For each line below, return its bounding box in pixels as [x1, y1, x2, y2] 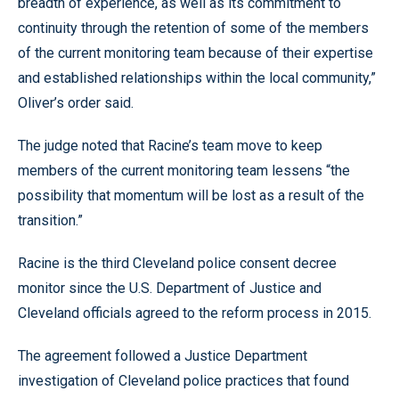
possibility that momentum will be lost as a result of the [18, 186, 364, 204]
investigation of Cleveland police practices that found [18, 371, 349, 389]
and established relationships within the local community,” [18, 69, 376, 86]
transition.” [18, 211, 83, 229]
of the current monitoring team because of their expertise [18, 44, 373, 61]
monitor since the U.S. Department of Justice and [18, 279, 322, 297]
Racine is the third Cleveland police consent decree [18, 254, 337, 272]
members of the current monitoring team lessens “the [18, 161, 350, 179]
